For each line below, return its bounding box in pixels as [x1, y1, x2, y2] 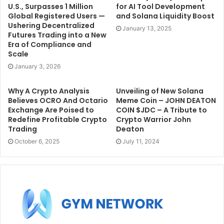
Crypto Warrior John [116, 114, 191, 124]
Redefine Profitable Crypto [8, 114, 107, 124]
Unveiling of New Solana [116, 85, 203, 96]
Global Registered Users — [8, 10, 105, 21]
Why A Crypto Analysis [8, 85, 89, 96]
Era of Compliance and [8, 39, 91, 49]
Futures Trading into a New [8, 29, 106, 40]
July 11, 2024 [122, 137, 159, 145]
